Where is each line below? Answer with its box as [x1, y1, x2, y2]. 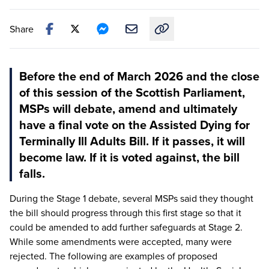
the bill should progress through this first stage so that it [10, 205, 241, 219]
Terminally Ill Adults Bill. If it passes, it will [19, 131, 245, 150]
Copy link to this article [161, 35, 257, 49]
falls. [19, 164, 45, 182]
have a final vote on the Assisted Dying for [19, 115, 250, 133]
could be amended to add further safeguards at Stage [10, 220, 235, 234]
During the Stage [10, 191, 83, 205]
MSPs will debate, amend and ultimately [19, 99, 237, 117]
